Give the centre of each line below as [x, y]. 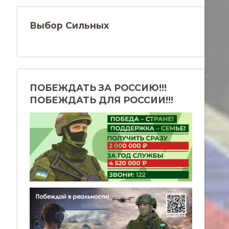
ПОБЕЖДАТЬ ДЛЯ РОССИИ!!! [101, 100]
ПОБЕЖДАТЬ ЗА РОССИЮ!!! [98, 88]
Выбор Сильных [69, 25]
